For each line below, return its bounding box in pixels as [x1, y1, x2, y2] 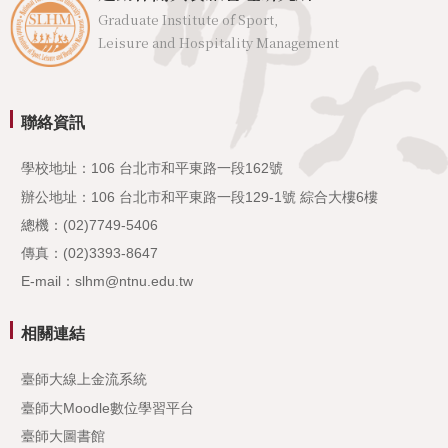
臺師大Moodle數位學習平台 [21, 399, 195, 416]
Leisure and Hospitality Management [98, 33, 339, 53]
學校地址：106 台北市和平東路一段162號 [21, 160, 284, 177]
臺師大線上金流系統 [21, 371, 148, 388]
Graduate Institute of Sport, [98, 10, 278, 30]
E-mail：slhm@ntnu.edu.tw [21, 273, 194, 290]
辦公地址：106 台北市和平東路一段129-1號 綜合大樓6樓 [21, 188, 379, 205]
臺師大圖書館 [21, 427, 106, 444]
